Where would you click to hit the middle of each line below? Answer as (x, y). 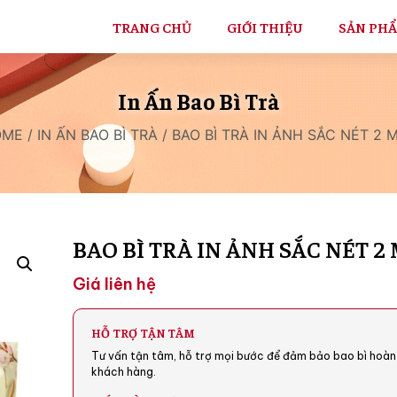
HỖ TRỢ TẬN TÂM (144, 333)
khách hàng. (124, 372)
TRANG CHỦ (152, 27)
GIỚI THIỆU (265, 27)
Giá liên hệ (115, 284)
